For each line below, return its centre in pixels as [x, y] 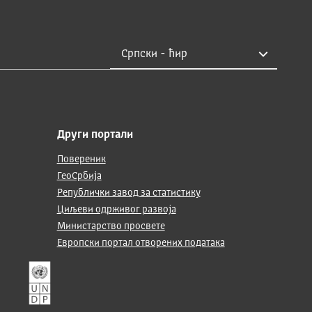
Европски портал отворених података [141, 243]
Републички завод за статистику [128, 193]
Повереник [81, 159]
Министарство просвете [111, 226]
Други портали [95, 135]
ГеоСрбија [79, 176]
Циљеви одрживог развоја [116, 210]
